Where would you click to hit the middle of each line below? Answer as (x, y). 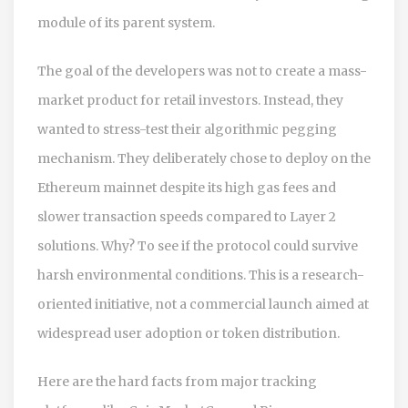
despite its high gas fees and (246, 187)
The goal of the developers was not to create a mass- (202, 71)
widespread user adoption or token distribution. (189, 333)
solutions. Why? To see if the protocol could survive (198, 245)
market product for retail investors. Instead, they (190, 100)
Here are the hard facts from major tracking (177, 381)
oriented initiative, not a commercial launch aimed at (203, 304)
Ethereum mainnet (97, 187)
